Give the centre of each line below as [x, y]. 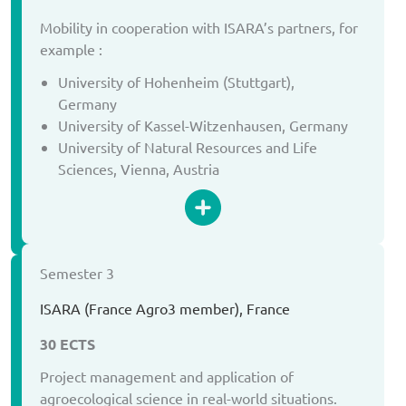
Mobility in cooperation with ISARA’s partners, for [199, 28]
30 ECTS [68, 343]
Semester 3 [77, 272]
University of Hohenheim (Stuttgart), [176, 81]
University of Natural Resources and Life [188, 146]
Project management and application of [167, 377]
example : [71, 49]
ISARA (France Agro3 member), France [165, 308]
